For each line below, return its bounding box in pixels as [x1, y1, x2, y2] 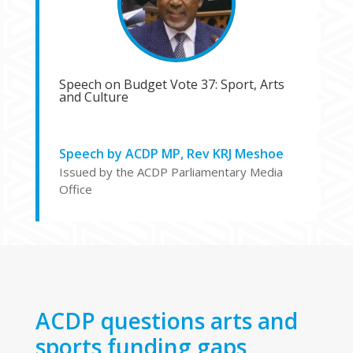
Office [58, 180, 92, 197]
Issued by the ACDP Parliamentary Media [58, 163, 283, 180]
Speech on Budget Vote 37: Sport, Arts [58, 75, 284, 93]
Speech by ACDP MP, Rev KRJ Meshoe [58, 144, 284, 162]
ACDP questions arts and [35, 305, 298, 336]
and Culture [58, 87, 128, 106]
